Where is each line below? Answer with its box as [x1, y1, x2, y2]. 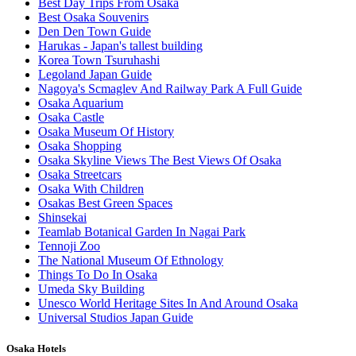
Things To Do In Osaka [38, 268, 157, 282]
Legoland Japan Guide [38, 68, 152, 82]
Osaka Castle [38, 110, 104, 125]
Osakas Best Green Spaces [38, 196, 172, 211]
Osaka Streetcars [38, 168, 122, 182]
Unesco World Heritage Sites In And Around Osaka [38, 296, 298, 311]
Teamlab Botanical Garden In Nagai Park [38, 225, 246, 239]
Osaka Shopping [38, 139, 122, 153]
